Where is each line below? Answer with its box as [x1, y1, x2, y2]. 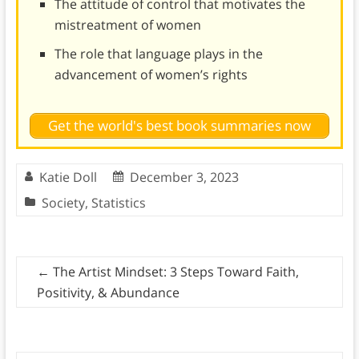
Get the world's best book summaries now [47, 116, 311, 135]
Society [41, 194, 85, 212]
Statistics [91, 194, 146, 212]
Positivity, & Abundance [36, 284, 179, 302]
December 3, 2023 [129, 168, 239, 187]
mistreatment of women [54, 15, 201, 34]
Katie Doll [38, 168, 97, 187]
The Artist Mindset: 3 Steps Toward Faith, [49, 263, 299, 281]
